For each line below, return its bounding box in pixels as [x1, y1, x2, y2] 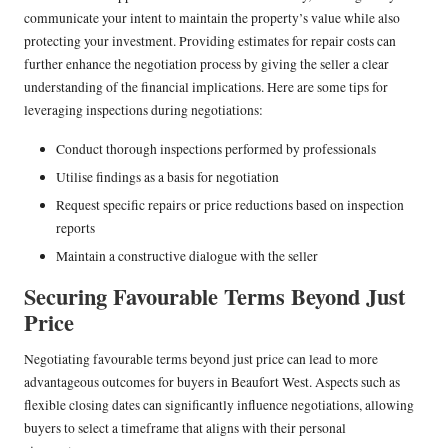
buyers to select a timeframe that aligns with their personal [24, 419, 346, 438]
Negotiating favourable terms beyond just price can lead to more [24, 350, 378, 369]
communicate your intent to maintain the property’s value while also [24, 9, 400, 28]
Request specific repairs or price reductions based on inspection [56, 196, 404, 215]
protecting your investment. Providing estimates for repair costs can [24, 32, 396, 51]
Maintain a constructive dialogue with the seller [56, 247, 318, 266]
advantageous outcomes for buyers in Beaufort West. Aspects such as [24, 373, 400, 392]
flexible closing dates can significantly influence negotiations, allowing [24, 396, 414, 415]
